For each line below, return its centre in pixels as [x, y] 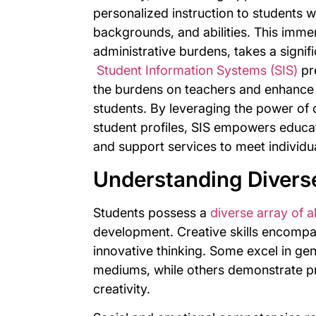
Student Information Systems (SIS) [197, 71]
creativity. [122, 288]
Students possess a [152, 212]
